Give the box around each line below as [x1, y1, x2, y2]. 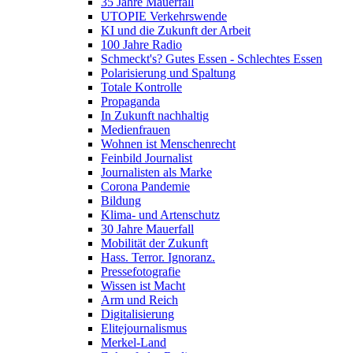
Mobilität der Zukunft [101, 236, 208, 251]
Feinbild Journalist [101, 151, 192, 165]
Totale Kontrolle [101, 80, 182, 95]
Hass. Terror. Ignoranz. [101, 251, 215, 265]
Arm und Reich [101, 293, 178, 307]
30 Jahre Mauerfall [101, 222, 194, 236]
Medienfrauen [101, 123, 170, 137]
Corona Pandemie [101, 180, 190, 194]
